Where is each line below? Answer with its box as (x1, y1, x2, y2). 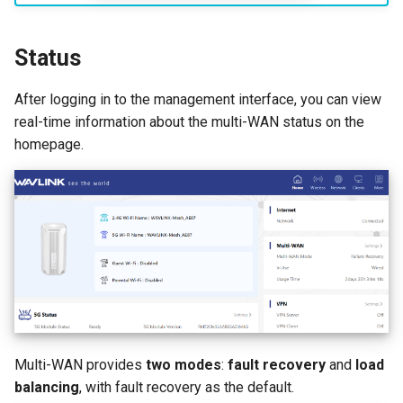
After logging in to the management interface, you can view (14, 91, 381, 109)
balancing (14, 378, 79, 396)
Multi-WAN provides (14, 355, 146, 373)
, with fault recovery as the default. (79, 378, 294, 396)
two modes (146, 355, 221, 373)
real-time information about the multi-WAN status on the (14, 113, 364, 131)
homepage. (14, 136, 84, 154)
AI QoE (232, 13, 275, 30)
